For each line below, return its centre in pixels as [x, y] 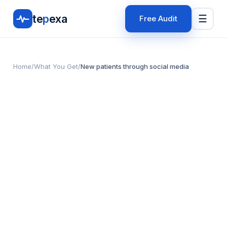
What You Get [56, 66]
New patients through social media [135, 66]
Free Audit [158, 18]
